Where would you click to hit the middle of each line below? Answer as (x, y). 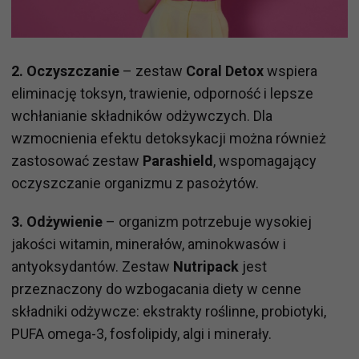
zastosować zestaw (77, 161)
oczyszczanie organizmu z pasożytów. (135, 184)
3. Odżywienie (57, 222)
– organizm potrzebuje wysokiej (207, 222)
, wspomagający (265, 161)
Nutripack (206, 267)
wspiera (290, 71)
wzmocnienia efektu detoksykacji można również (169, 139)
